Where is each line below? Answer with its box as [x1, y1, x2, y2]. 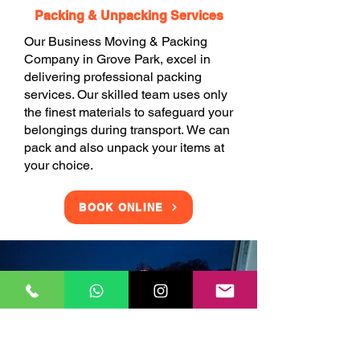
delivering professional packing [24, 69, 202, 84]
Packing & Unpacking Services [34, 8, 223, 23]
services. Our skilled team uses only [24, 87, 227, 102]
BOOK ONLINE [79, 201, 164, 214]
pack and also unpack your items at [24, 140, 224, 155]
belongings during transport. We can [24, 122, 230, 137]
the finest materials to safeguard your [24, 104, 233, 120]
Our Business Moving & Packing [24, 34, 207, 49]
